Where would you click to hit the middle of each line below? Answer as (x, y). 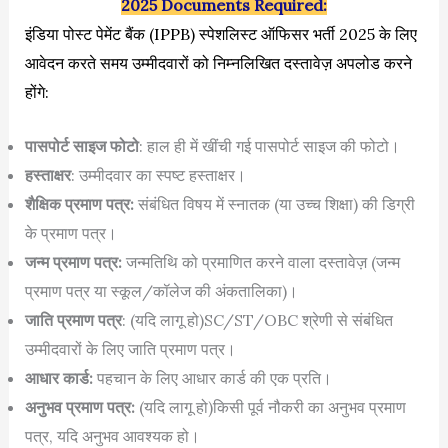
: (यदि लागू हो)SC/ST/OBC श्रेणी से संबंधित (257, 320)
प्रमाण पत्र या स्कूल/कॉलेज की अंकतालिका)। (161, 291)
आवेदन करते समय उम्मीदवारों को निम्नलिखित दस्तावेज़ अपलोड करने (218, 62)
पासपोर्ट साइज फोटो (81, 146)
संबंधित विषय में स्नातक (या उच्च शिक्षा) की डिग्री (274, 204)
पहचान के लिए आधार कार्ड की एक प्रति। (214, 378)
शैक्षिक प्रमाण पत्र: (79, 204)
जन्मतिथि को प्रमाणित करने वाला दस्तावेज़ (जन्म (262, 262)
